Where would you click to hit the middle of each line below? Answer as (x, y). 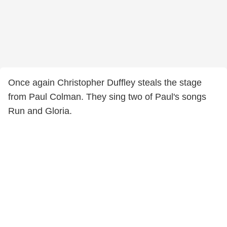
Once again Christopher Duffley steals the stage (105, 83)
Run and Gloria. (40, 111)
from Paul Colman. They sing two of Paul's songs (107, 97)
